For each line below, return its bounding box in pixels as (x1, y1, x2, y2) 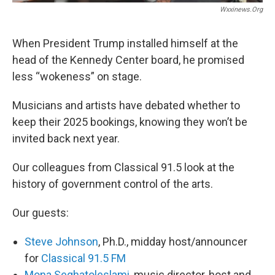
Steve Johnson (25, 234, 98, 248)
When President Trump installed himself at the (12, 36, 238, 50)
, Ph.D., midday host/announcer (98, 234, 247, 248)
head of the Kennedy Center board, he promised (12, 53, 244, 66)
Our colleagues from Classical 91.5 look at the (12, 160, 234, 174)
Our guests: (12, 206, 69, 219)
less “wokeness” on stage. (12, 69, 142, 83)
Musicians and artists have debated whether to (12, 98, 240, 112)
